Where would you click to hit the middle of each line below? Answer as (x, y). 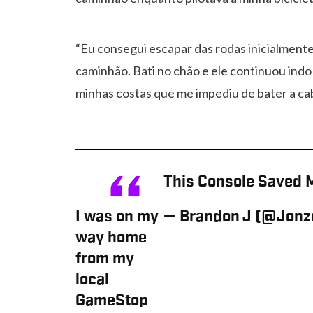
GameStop (112, 300)
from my (105, 259)
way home (111, 238)
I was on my (117, 217)
